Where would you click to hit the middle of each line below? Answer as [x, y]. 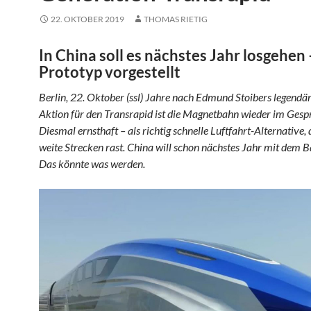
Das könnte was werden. [92, 163]
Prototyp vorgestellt [110, 72]
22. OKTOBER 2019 [87, 19]
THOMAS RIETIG [176, 19]
